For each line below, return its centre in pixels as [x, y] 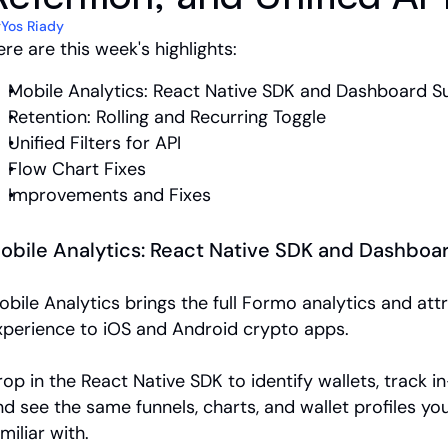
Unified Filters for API [94, 143]
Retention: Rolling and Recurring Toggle [167, 117]
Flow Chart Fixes [77, 169]
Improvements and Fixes [109, 195]
